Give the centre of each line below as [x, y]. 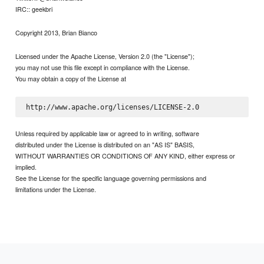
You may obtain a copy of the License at [71, 79]
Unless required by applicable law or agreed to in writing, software [108, 133]
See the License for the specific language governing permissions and [111, 178]
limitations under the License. [56, 189]
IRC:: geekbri [34, 9]
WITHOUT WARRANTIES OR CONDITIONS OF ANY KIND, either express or [126, 156]
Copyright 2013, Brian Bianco [57, 33]
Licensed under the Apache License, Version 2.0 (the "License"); [105, 56]
